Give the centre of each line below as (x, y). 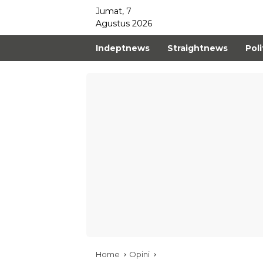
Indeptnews (123, 48)
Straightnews (198, 48)
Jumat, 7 (114, 11)
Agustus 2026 (124, 23)
